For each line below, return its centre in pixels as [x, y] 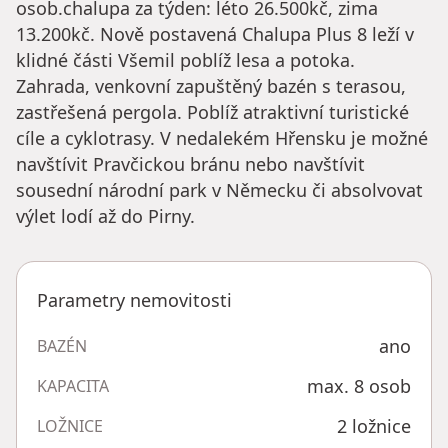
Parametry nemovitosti [134, 300]
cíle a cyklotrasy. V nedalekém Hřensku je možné [222, 138]
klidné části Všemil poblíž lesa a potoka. [185, 60]
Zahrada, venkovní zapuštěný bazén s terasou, [211, 86]
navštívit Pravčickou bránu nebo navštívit [190, 164]
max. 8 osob [359, 386]
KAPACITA [73, 386]
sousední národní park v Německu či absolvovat [219, 190]
